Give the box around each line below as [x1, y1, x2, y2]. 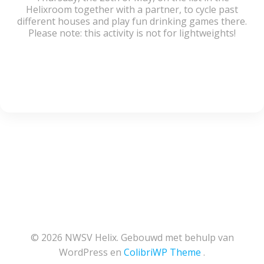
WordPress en [59, 246, 124, 259]
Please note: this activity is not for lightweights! [28, 27, 236, 39]
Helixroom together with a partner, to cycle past [26, 3, 238, 16]
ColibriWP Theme [124, 246, 201, 259]
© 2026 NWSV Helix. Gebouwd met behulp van [30, 231, 234, 244]
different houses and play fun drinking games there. [17, 15, 247, 28]
